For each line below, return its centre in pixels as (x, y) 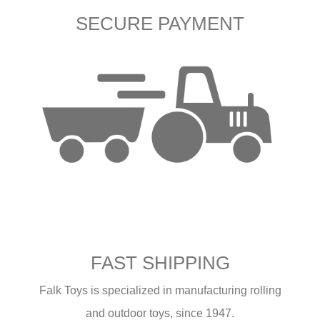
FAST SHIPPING (160, 263)
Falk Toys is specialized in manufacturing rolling (160, 291)
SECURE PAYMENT (160, 23)
